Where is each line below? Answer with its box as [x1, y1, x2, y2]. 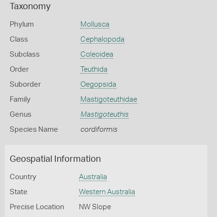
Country [10, 173, 36, 181]
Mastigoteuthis [80, 111, 129, 118]
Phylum [10, 21, 34, 28]
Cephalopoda [80, 36, 124, 43]
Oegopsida [80, 81, 116, 88]
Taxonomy [10, 2, 50, 11]
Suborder [10, 81, 41, 88]
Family [10, 96, 31, 103]
